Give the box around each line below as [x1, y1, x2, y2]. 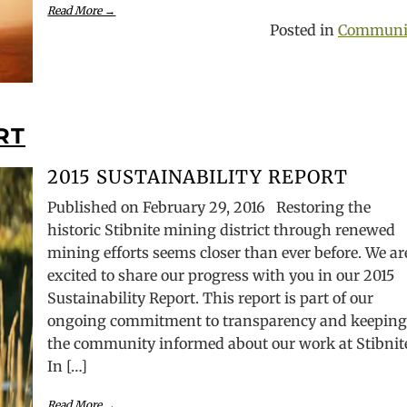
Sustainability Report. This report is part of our [47, 289, 374, 307]
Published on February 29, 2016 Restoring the [47, 198, 372, 216]
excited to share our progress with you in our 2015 [47, 266, 395, 284]
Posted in [270, 21, 338, 39]
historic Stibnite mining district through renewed [47, 221, 396, 239]
